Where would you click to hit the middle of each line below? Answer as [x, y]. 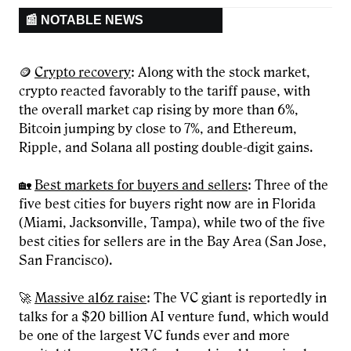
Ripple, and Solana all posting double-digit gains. [166, 148]
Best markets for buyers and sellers [141, 186]
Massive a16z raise [90, 299]
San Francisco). [66, 261]
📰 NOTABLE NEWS [84, 20]
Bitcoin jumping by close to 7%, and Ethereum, [158, 129]
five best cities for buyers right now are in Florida [167, 204]
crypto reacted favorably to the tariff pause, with [165, 92]
